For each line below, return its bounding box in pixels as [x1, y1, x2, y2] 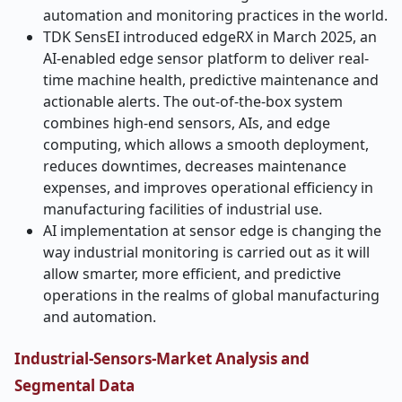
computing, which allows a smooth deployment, [43, 135, 369, 154]
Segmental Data [14, 375, 135, 396]
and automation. [43, 307, 156, 327]
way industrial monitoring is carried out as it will [43, 242, 370, 262]
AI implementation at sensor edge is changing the [43, 221, 381, 240]
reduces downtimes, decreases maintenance [43, 156, 346, 176]
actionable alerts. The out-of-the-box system [43, 92, 343, 111]
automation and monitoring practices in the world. [43, 5, 388, 25]
